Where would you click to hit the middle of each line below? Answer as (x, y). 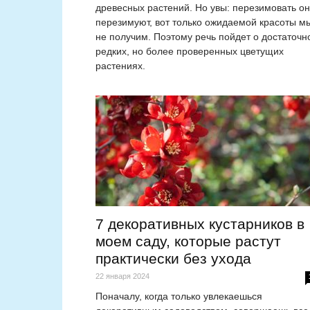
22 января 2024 (122, 276)
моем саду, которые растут (188, 241)
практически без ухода (173, 259)
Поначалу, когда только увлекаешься (179, 297)
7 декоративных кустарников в (200, 224)
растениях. (120, 66)
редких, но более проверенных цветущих (190, 52)
